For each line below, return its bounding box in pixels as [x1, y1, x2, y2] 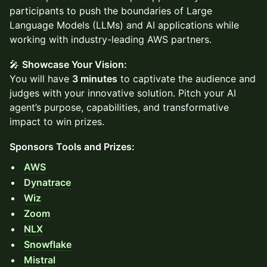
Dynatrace [24, 176, 71, 188]
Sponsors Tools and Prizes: [10, 141, 135, 153]
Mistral [24, 254, 55, 266]
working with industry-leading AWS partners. [10, 33, 212, 45]
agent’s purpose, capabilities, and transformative [10, 101, 229, 113]
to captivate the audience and [117, 73, 256, 85]
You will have [10, 73, 72, 85]
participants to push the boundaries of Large [10, 5, 212, 17]
